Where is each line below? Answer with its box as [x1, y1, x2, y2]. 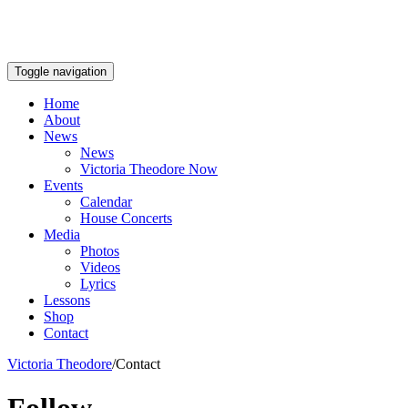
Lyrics [80, 276, 116, 291]
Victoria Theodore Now [80, 161, 218, 177]
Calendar [80, 194, 132, 209]
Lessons [44, 292, 90, 308]
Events [44, 178, 83, 193]
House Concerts [80, 210, 172, 226]
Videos [80, 260, 120, 275]
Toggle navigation [15, 65, 107, 78]
